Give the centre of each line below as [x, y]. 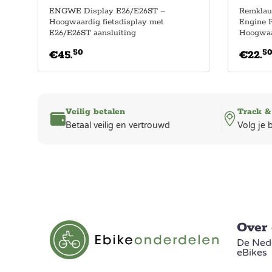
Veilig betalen [95, 111]
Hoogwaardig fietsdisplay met [107, 22]
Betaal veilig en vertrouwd [118, 125]
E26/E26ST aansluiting [93, 33]
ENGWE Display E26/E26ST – [107, 11]
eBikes [252, 252]
